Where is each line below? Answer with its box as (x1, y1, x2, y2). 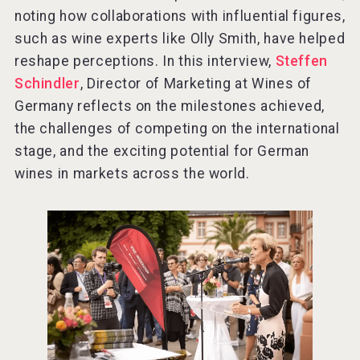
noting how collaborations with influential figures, (14, 7, 346, 24)
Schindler (14, 75, 80, 92)
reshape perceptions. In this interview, (14, 52, 276, 69)
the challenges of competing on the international (14, 120, 340, 137)
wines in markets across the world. (14, 165, 250, 182)
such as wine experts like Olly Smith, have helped (14, 30, 346, 47)
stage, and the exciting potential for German (14, 142, 310, 159)
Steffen (275, 52, 328, 69)
